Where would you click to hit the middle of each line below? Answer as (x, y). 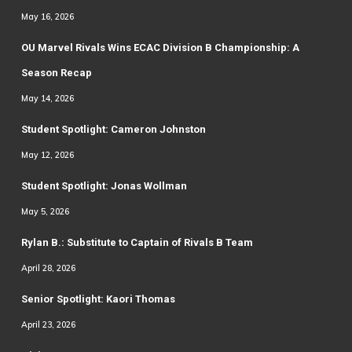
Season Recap (56, 73)
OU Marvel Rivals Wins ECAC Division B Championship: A (160, 48)
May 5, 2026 (45, 212)
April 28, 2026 (48, 268)
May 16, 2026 (47, 17)
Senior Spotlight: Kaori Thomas (98, 299)
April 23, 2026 (48, 325)
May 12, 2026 (47, 155)
